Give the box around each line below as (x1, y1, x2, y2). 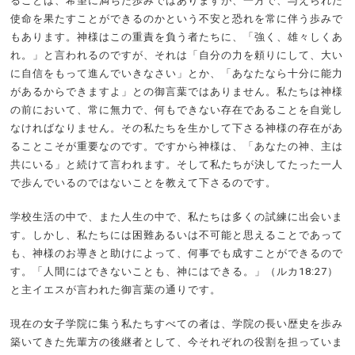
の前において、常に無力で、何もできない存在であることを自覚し (10, 104, 344, 116)
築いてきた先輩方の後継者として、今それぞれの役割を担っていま (10, 336, 344, 348)
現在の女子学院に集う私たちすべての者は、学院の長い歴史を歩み (10, 318, 344, 330)
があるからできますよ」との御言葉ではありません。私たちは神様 (10, 86, 344, 97)
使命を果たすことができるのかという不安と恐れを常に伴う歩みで (10, 13, 344, 25)
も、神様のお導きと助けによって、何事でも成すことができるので (10, 247, 344, 259)
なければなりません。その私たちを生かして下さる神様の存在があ (10, 122, 344, 134)
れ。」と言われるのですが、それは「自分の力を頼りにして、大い (10, 49, 344, 61)
